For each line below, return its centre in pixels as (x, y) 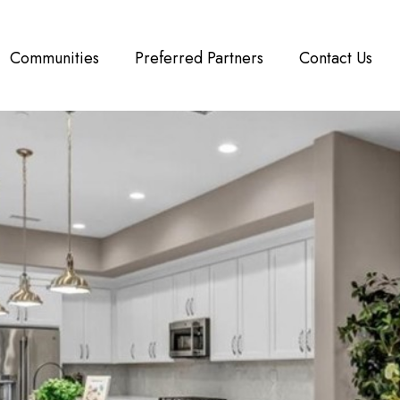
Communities (54, 58)
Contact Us (336, 58)
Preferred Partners (199, 58)
